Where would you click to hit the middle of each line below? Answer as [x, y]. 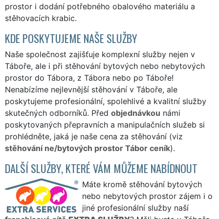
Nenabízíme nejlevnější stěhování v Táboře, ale [91, 89]
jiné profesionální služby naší [135, 208]
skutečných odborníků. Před [58, 113]
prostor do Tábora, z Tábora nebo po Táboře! [89, 77]
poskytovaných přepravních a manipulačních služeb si [105, 124]
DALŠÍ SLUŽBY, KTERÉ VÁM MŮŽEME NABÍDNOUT [101, 168]
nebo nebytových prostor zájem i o [147, 196]
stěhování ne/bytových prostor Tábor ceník [88, 148]
